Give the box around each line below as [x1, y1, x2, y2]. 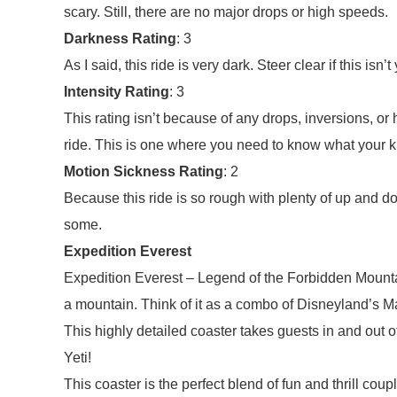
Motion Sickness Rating [64, 164, 223, 179]
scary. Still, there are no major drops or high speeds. [64, 4, 388, 19]
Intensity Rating [64, 84, 169, 99]
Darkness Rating [64, 31, 176, 46]
